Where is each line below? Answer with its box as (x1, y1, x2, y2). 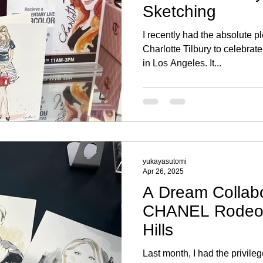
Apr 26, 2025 (143, 167, 184, 176)
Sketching (143, 2, 216, 21)
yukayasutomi (143, 157, 187, 166)
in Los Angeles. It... (143, 58, 221, 68)
